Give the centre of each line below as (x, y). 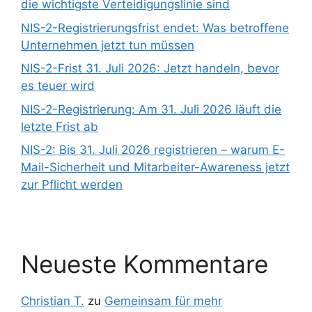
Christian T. (53, 301)
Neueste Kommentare (145, 264)
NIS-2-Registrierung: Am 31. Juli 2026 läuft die (151, 109)
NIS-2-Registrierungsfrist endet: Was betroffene (155, 28)
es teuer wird (58, 86)
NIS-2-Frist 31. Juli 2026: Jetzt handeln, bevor (150, 69)
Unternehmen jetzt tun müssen (108, 45)
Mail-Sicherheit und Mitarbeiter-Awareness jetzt (155, 167)
